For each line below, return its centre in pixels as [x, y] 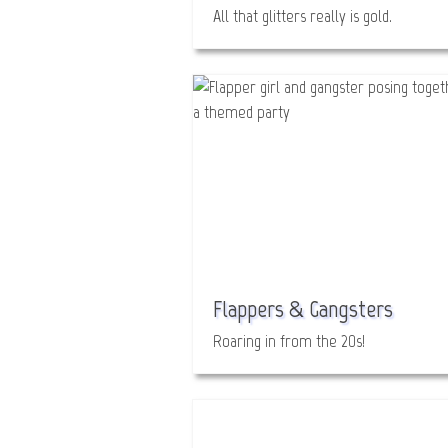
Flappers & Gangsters [303, 308]
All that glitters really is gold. [302, 16]
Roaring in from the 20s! [289, 341]
